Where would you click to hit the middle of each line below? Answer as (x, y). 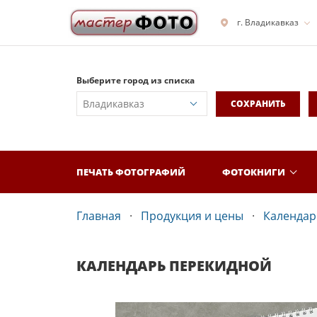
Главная (99, 216)
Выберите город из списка (136, 80)
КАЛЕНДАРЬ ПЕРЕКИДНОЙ (174, 266)
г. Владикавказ (268, 22)
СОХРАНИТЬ (258, 104)
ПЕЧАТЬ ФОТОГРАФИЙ (131, 172)
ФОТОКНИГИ (254, 172)
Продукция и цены (192, 216)
